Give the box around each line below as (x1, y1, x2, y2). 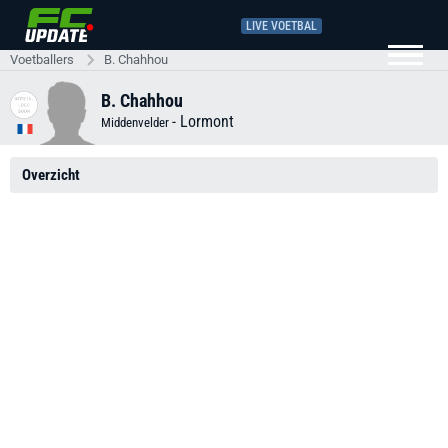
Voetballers (10, 52, 74, 67)
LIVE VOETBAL (246, 18, 317, 33)
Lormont (180, 111, 234, 131)
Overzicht (22, 166, 80, 184)
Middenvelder (101, 114, 172, 130)
